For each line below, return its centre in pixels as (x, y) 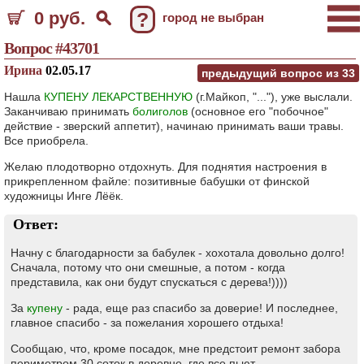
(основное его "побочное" (258, 111)
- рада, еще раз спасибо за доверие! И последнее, (200, 308)
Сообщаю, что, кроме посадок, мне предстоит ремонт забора (175, 349)
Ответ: (36, 224)
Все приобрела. (46, 141)
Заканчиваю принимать (68, 111)
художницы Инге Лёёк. (65, 196)
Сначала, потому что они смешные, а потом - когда (148, 267)
